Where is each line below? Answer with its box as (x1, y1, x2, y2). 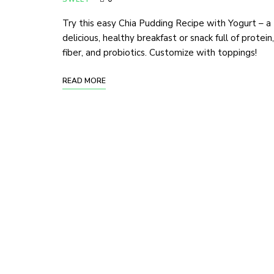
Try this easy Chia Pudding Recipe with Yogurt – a (62, 17, 271, 29)
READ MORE (62, 76, 106, 86)
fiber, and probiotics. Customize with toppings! (62, 46, 257, 59)
